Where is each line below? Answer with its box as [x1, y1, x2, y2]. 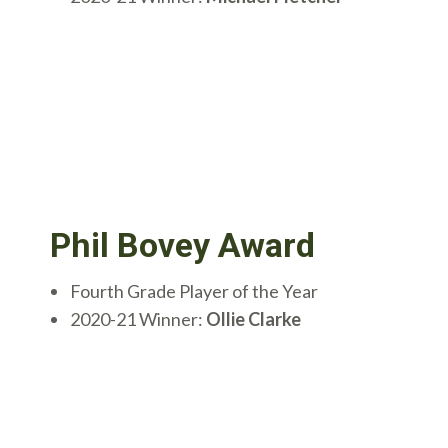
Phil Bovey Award [50, 225, 315, 266]
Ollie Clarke [206, 308, 301, 331]
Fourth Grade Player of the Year [70, 280, 318, 303]
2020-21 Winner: [70, 308, 206, 331]
